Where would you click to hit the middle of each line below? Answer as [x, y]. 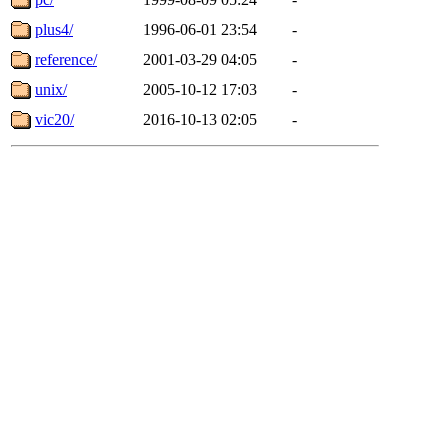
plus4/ [54, 29]
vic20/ [54, 119]
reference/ [66, 59]
